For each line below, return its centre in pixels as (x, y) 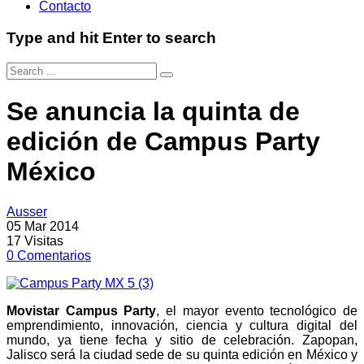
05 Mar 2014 (43, 226)
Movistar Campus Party (82, 310)
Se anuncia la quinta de (153, 112)
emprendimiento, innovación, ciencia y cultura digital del (182, 325)
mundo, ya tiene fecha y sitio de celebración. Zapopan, (182, 340)
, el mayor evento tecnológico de (257, 310)
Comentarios (54, 255)
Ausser (27, 211)
